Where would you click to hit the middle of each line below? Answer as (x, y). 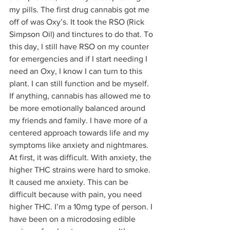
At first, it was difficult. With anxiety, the (81, 157)
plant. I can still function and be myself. (80, 83)
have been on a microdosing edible (73, 219)
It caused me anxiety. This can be (70, 182)
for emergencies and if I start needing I (79, 59)
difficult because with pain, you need (76, 194)
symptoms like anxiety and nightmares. (80, 145)
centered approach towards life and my (80, 132)
